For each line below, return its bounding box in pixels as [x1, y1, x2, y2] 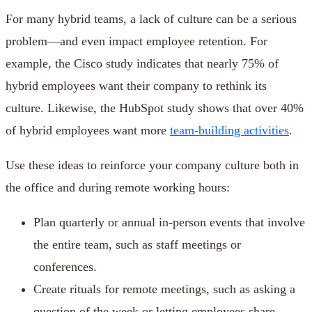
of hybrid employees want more [6, 123, 170, 138]
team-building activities [170, 123, 289, 138]
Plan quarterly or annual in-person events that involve [33, 215, 305, 230]
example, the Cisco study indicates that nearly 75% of [6, 56, 279, 71]
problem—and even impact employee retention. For [6, 34, 267, 49]
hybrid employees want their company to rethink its [6, 79, 267, 93]
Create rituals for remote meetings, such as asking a [33, 282, 295, 297]
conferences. [33, 260, 97, 274]
